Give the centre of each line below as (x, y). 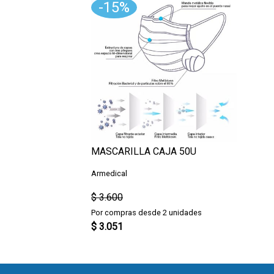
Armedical (109, 173)
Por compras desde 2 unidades (146, 213)
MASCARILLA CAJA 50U (144, 151)
